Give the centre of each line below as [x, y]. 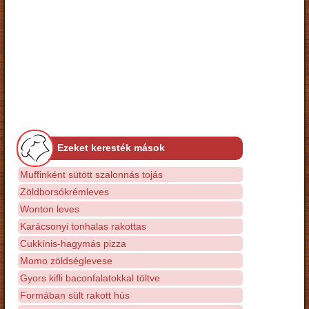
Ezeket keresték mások [111, 147]
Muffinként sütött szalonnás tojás [91, 174]
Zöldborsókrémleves [64, 191]
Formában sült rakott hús [75, 295]
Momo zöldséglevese [66, 260]
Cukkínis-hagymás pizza [73, 243]
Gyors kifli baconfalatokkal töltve [90, 278]
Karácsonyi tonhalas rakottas [83, 226]
